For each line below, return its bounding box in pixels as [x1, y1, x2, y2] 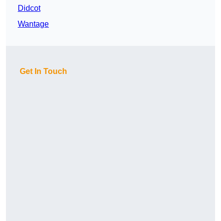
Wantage [18, 20, 49, 29]
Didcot [18, 4, 40, 13]
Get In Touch [20, 67, 67, 76]
